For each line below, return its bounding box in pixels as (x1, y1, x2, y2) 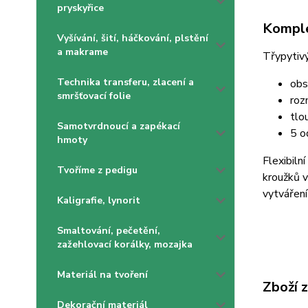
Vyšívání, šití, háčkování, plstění (57, 32, 208, 45)
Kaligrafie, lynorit (57, 194, 140, 207)
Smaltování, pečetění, (57, 224, 160, 237)
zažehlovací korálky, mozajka (57, 238, 192, 251)
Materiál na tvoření (57, 268, 148, 281)
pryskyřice (57, 1, 104, 14)
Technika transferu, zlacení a (57, 76, 194, 89)
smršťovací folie (57, 89, 131, 102)
